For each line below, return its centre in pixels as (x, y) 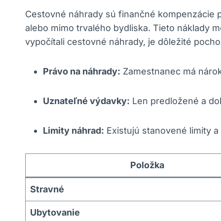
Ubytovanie (55, 213)
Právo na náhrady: (82, 72)
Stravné (47, 189)
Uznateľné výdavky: (86, 101)
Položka (147, 165)
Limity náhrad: (74, 131)
